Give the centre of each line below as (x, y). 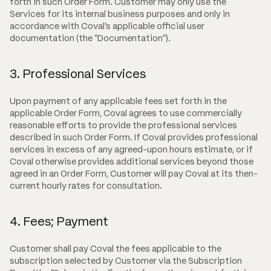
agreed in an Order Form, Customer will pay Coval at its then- (134, 173)
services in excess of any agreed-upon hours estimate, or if (131, 149)
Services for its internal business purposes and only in (120, 14)
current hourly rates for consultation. (86, 185)
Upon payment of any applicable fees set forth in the (118, 101)
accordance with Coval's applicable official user (107, 26)
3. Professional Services (78, 74)
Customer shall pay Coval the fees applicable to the (116, 248)
